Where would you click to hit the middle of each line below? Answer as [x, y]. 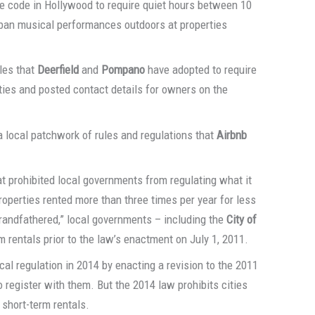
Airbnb [232, 135]
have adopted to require [201, 70]
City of [242, 220]
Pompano [123, 70]
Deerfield [58, 70]
